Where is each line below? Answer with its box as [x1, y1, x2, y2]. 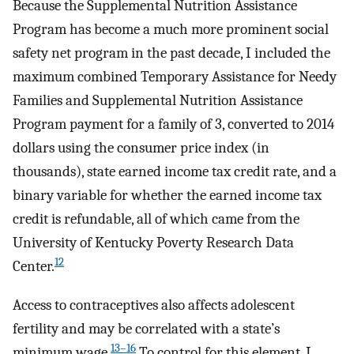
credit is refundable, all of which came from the [13, 210, 299, 228]
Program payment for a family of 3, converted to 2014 [13, 115, 334, 134]
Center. [13, 258, 55, 276]
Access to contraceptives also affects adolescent [13, 296, 295, 314]
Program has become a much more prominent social [13, 21, 329, 39]
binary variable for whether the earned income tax [13, 186, 322, 205]
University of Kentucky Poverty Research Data [13, 234, 294, 252]
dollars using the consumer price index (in [13, 139, 269, 157]
